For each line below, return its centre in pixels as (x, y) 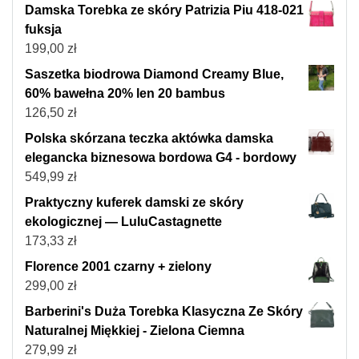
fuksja (43, 29)
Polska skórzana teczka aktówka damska (149, 138)
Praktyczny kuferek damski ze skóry (134, 202)
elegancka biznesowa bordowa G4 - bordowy (161, 157)
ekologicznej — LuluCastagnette (123, 221)
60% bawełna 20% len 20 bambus (125, 93)
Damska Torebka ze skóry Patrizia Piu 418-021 (164, 10)
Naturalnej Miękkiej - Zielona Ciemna (135, 330)
